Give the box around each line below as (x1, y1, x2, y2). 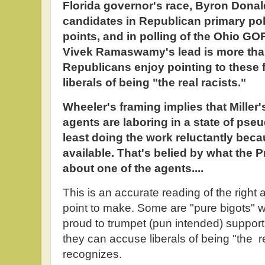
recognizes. (63, 248, 122, 261)
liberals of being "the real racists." (63, 76, 246, 89)
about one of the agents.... (63, 162, 203, 175)
